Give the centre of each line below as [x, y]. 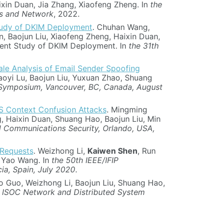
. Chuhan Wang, [121, 27]
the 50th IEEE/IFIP [85, 160]
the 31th [143, 46]
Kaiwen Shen [112, 151]
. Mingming [127, 110]
